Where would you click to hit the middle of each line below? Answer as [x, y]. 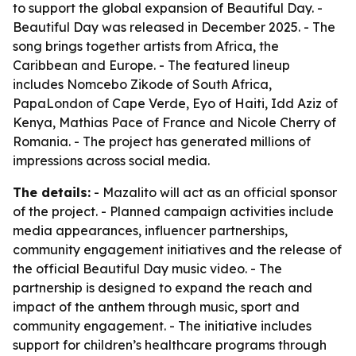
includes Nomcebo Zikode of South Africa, [142, 84]
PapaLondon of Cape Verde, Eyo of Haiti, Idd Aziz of [175, 103]
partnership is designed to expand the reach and [163, 288]
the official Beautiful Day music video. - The [147, 269]
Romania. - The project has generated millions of [162, 141]
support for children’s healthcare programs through [170, 345]
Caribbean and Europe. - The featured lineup [151, 65]
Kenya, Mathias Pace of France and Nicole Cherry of [174, 122]
